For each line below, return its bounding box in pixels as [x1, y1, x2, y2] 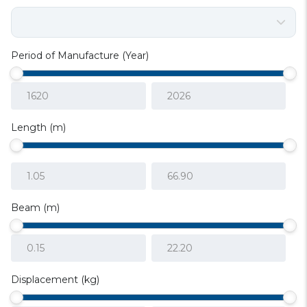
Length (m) [11, 121, 66, 134]
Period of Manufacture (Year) [11, 49, 149, 62]
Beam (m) [11, 201, 60, 214]
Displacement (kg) [11, 273, 99, 286]
